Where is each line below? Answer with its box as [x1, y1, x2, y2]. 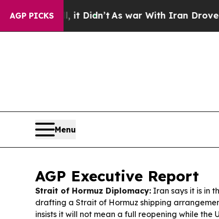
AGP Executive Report [35, 167, 199, 185]
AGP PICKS [10, 11, 54, 21]
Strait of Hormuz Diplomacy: [35, 186, 151, 196]
